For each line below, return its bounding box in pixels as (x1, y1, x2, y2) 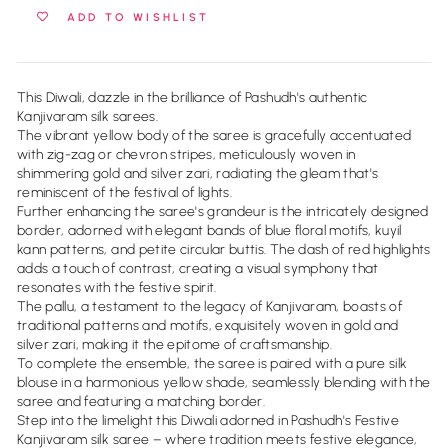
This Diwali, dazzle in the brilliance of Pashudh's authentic (17, 89, 368, 105)
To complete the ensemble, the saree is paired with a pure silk (17, 355, 408, 371)
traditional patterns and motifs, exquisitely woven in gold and (17, 317, 399, 333)
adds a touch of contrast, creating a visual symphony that (17, 260, 379, 276)
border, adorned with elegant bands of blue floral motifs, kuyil (17, 222, 402, 238)
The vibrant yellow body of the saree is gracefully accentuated (17, 127, 412, 143)
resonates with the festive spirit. (17, 279, 217, 295)
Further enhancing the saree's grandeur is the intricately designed (17, 203, 429, 219)
